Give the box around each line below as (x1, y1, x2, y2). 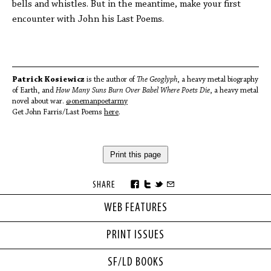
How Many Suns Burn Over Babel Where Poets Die (56, 87, 210, 94)
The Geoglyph (137, 76, 177, 83)
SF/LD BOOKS (107, 256, 164, 269)
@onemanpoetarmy (66, 97, 128, 105)
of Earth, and (12, 87, 56, 94)
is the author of (85, 76, 137, 83)
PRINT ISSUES (106, 229, 165, 241)
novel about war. (12, 97, 66, 105)
